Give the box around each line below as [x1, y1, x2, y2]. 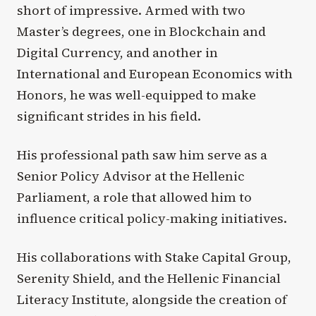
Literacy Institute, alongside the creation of [17, 290, 287, 308]
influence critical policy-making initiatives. [17, 209, 287, 227]
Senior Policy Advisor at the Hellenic [17, 166, 245, 185]
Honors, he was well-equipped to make [17, 85, 256, 104]
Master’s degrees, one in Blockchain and [17, 22, 266, 40]
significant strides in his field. [17, 107, 201, 125]
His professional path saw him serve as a [17, 145, 267, 164]
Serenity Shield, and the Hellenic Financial [17, 269, 281, 287]
